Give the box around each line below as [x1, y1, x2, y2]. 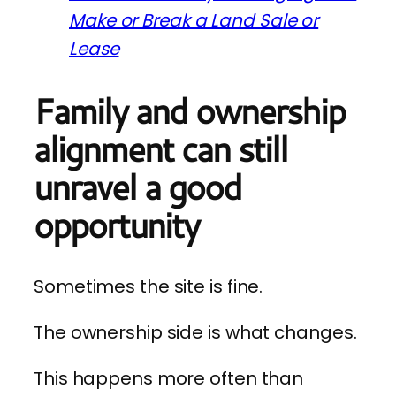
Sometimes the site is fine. [34, 274, 263, 300]
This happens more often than [34, 366, 304, 392]
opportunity [34, 199, 199, 249]
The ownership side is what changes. [34, 320, 357, 346]
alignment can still [34, 123, 287, 173]
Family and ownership [34, 85, 345, 135]
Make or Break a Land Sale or [69, 7, 319, 33]
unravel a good [34, 161, 241, 211]
